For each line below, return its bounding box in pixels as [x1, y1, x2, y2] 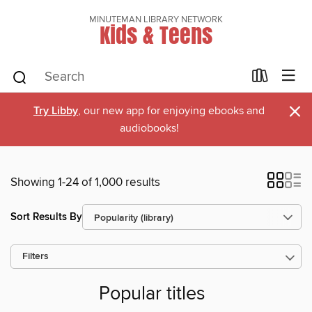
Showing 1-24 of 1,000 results [10, 175, 160, 190]
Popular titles [98, 283, 205, 306]
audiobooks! [119, 121, 179, 135]
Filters [22, 251, 49, 263]
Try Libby [33, 104, 78, 118]
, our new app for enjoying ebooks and [78, 104, 265, 118]
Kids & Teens [100, 17, 212, 52]
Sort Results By [10, 210, 82, 224]
